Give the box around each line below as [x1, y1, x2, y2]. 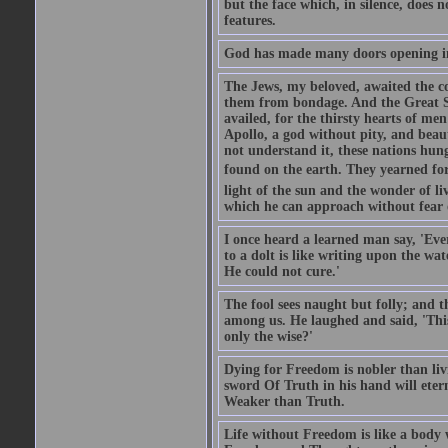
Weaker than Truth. [223, 394, 345, 409]
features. [223, 13, 276, 28]
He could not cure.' [223, 264, 340, 279]
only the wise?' [223, 329, 313, 344]
